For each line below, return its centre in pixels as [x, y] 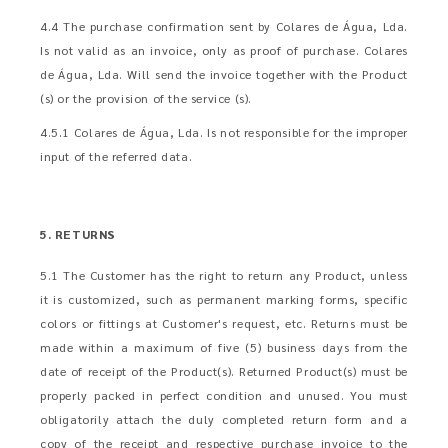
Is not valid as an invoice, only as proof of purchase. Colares [224, 50]
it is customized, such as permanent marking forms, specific [224, 299]
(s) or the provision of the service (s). [146, 98]
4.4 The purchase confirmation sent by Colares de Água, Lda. [224, 26]
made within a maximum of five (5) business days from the [224, 347]
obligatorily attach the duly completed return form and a [224, 419]
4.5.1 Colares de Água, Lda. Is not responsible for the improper [224, 132]
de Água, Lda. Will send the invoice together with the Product [224, 74]
